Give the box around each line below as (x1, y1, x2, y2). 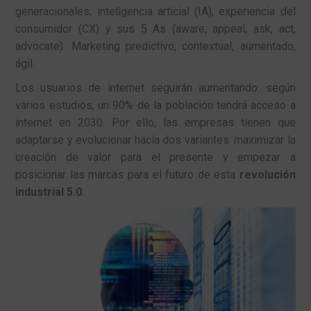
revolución (239, 168, 296, 182)
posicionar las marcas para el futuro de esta (15, 168, 239, 182)
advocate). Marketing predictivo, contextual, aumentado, (15, 40, 296, 53)
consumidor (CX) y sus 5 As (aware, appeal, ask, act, (15, 22, 296, 36)
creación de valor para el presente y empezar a (15, 151, 296, 165)
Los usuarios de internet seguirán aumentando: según (15, 81, 296, 95)
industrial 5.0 (15, 185, 83, 199)
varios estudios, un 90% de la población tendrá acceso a (15, 99, 296, 112)
